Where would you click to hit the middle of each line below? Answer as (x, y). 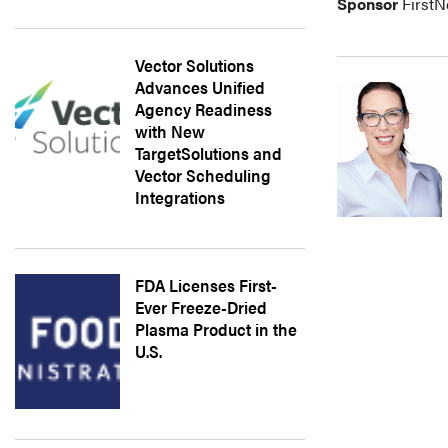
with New (170, 131)
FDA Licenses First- (206, 285)
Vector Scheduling (203, 175)
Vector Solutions (194, 65)
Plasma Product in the (216, 329)
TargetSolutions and (208, 153)
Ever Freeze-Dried (201, 307)
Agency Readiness (203, 109)
